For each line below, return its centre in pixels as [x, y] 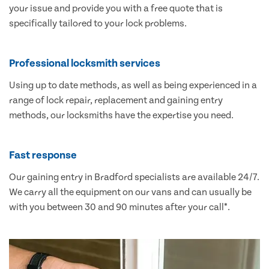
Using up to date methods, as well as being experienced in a [133, 86]
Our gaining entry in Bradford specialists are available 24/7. [134, 177]
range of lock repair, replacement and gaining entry [116, 101]
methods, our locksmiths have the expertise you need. [121, 116]
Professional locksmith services [85, 64]
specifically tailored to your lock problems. [98, 24]
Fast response [43, 156]
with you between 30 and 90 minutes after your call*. [119, 207]
